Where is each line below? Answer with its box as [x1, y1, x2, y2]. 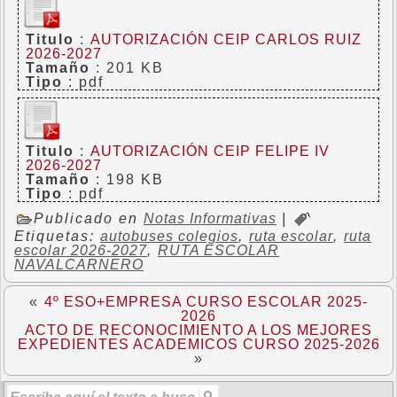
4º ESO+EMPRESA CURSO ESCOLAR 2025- [44, 293, 368, 309]
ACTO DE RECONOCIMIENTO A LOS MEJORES [25, 322, 372, 338]
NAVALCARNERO [14, 256, 144, 272]
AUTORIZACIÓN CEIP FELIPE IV [90, 143, 331, 159]
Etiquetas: [14, 228, 100, 244]
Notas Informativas [144, 210, 276, 226]
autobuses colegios [100, 228, 238, 244]
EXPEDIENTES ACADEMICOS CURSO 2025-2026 [17, 336, 380, 352]
